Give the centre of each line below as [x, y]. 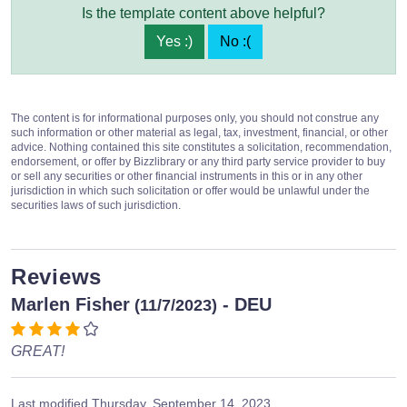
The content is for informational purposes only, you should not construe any [195, 118]
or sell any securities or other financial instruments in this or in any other [187, 176]
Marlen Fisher [70, 304]
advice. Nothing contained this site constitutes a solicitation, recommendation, [201, 147]
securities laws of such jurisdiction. [96, 205]
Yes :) [174, 41]
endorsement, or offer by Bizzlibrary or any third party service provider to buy [198, 161]
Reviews [56, 276]
